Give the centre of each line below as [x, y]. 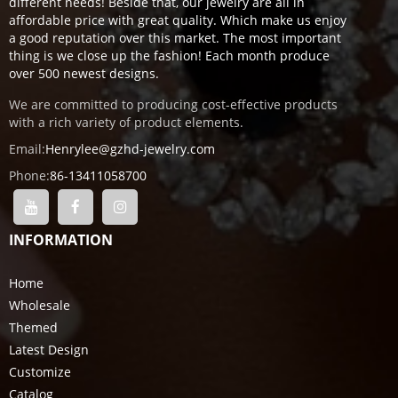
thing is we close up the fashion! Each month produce [169, 55]
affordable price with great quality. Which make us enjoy [178, 20]
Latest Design [49, 349]
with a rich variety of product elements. [126, 122]
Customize [40, 371]
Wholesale [40, 305]
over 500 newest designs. [84, 73]
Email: [27, 148]
